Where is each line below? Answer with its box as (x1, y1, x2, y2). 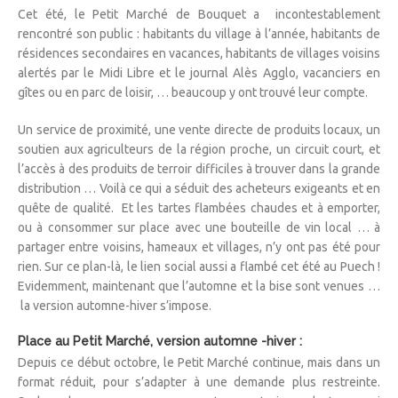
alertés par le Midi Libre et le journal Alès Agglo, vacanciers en (18, 65, 380, 80)
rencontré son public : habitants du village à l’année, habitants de (18, 26, 380, 41)
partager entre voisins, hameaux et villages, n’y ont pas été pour (18, 239, 380, 254)
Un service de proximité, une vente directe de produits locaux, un (18, 122, 380, 137)
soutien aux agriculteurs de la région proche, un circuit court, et (18, 141, 380, 156)
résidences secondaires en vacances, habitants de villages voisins (18, 45, 380, 60)
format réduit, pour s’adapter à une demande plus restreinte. (18, 375, 380, 390)
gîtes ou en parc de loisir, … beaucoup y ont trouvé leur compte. (18, 84, 368, 99)
